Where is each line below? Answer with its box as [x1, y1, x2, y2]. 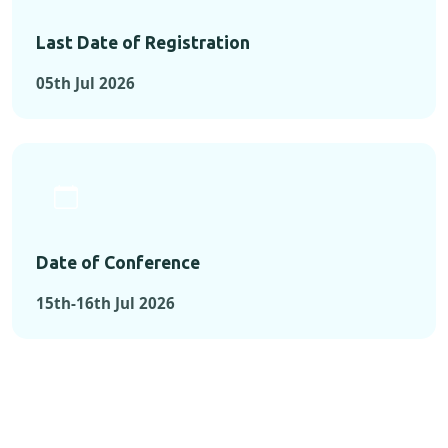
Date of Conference [36, 253, 200, 273]
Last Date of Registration [36, 33, 250, 53]
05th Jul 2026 [36, 73, 135, 94]
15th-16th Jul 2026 [36, 293, 175, 314]
